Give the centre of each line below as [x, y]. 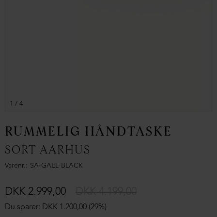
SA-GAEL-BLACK [56, 166]
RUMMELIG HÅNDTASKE [89, 132]
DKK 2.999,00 [35, 192]
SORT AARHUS [48, 150]
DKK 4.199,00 [106, 192]
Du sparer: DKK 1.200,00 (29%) [56, 207]
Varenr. [15, 166]
